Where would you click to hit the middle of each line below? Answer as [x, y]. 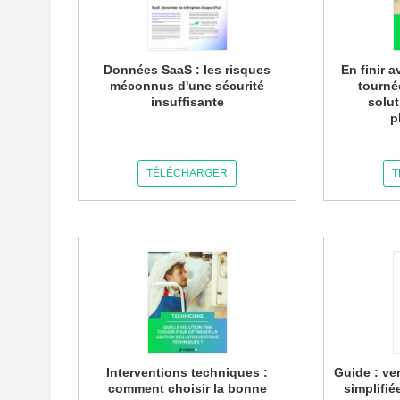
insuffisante [187, 102]
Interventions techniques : [187, 372]
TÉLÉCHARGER [187, 173]
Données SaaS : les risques [187, 70]
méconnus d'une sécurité [187, 86]
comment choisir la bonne [187, 388]
